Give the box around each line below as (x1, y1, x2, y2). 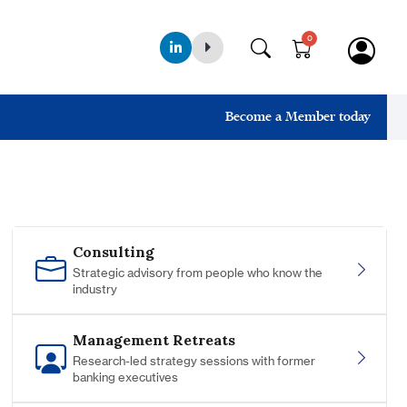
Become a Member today (225, 108, 371, 125)
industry (72, 282, 117, 297)
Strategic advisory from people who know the (72, 265, 323, 281)
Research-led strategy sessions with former (72, 353, 315, 369)
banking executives (72, 370, 178, 385)
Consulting (72, 243, 154, 262)
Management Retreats (72, 331, 235, 350)
